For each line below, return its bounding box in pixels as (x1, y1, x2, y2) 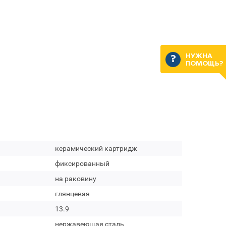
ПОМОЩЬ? (185, 60, 223, 67)
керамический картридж (54, 144, 137, 152)
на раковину (54, 175, 96, 183)
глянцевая (54, 190, 90, 198)
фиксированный (54, 159, 109, 167)
